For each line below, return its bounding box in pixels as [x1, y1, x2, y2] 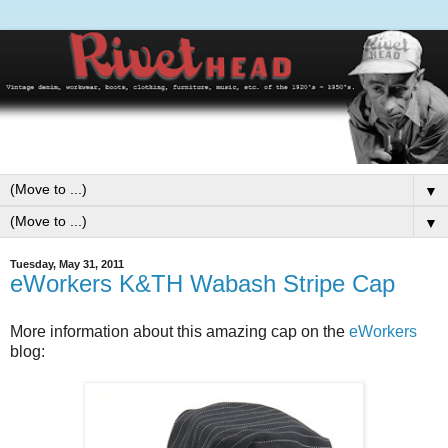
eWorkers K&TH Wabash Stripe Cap [10, 270, 395, 298]
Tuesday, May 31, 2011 [10, 258, 124, 271]
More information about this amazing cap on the [10, 323, 349, 341]
